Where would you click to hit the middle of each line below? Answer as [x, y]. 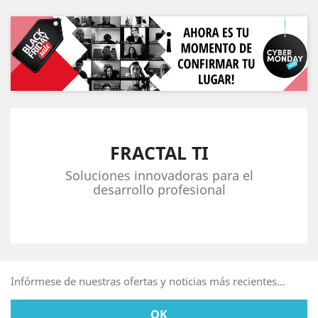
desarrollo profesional [159, 189]
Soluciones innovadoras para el [159, 175]
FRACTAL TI [159, 152]
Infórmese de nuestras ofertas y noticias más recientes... [148, 281]
